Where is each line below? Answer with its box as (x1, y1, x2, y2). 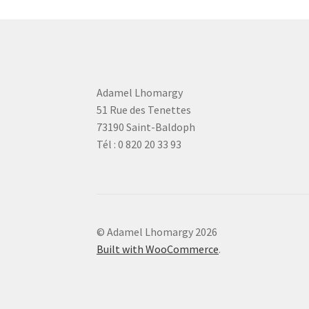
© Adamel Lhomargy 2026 (97, 224, 218, 239)
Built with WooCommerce (97, 241, 219, 256)
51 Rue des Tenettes (97, 102, 192, 117)
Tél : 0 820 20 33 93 (97, 137, 182, 151)
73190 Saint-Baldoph (97, 119, 196, 134)
